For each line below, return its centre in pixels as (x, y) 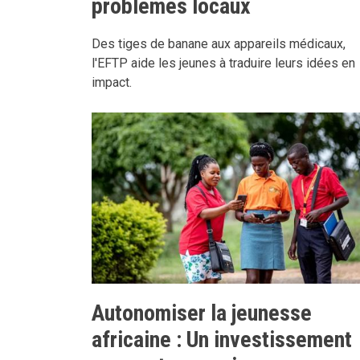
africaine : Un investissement (222, 339)
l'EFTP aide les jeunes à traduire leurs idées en (223, 63)
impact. (112, 82)
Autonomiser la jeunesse (202, 313)
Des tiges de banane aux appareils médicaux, (219, 43)
